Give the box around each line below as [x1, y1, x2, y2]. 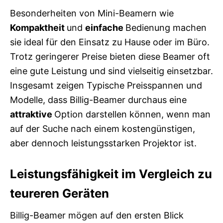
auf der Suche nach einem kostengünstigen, [10, 123, 195, 134]
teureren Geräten [10, 186, 109, 201]
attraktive [10, 109, 54, 120]
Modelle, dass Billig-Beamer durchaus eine [10, 95, 187, 106]
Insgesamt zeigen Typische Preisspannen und [10, 80, 202, 91]
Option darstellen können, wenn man [54, 109, 211, 120]
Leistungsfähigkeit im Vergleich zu [10, 167, 212, 182]
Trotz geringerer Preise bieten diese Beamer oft [10, 51, 210, 62]
